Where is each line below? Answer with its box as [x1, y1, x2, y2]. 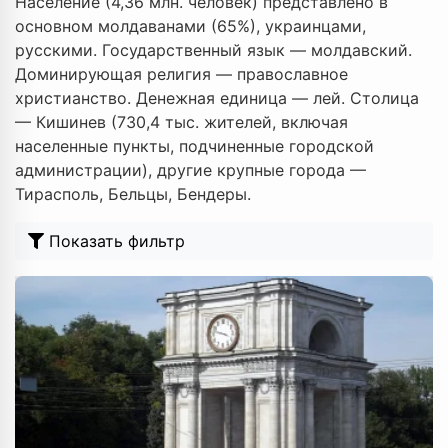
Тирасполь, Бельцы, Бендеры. [15, 184, 251, 204]
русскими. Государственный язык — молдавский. [15, 40, 412, 60]
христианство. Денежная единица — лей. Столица [15, 88, 419, 108]
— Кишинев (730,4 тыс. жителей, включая [15, 112, 348, 132]
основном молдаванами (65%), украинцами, [15, 16, 366, 36]
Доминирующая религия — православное [15, 64, 348, 84]
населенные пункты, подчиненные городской [15, 136, 374, 156]
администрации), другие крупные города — [15, 160, 366, 180]
